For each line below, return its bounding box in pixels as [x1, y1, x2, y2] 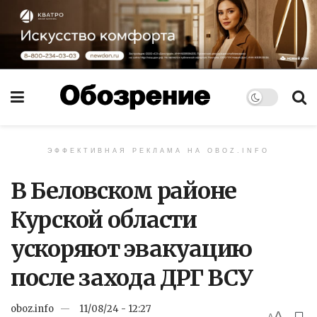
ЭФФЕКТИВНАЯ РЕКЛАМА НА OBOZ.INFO [47, 146, 270, 154]
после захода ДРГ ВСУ [11, 263, 253, 292]
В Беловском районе [11, 176, 236, 205]
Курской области [11, 205, 197, 234]
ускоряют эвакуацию [11, 234, 252, 263]
